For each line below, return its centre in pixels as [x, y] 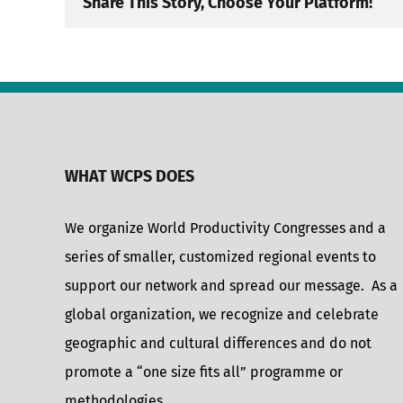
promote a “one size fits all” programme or [204, 372]
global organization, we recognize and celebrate [222, 314]
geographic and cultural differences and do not [218, 343]
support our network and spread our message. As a [231, 286]
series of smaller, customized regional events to [220, 257]
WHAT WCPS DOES [130, 176]
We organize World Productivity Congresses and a [225, 228]
